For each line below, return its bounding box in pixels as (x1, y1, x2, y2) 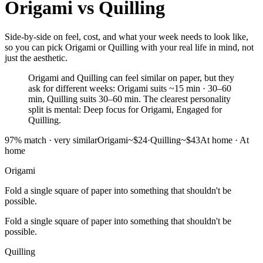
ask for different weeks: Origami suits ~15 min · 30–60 (28, 83, 231, 93)
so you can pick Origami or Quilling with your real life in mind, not (5, 42, 254, 52)
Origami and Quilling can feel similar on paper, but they (28, 72, 234, 83)
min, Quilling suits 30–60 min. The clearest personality (28, 93, 231, 104)
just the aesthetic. (5, 52, 68, 63)
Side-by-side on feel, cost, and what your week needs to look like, (5, 31, 248, 42)
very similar (54, 134, 97, 145)
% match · (14, 134, 54, 145)
